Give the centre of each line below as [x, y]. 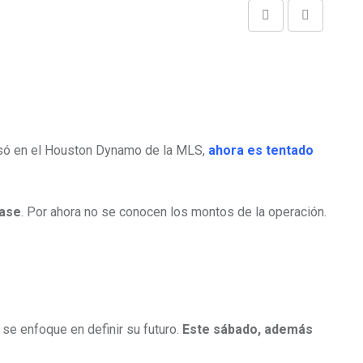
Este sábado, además [248, 329]
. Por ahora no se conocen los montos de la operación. [174, 212]
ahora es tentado [261, 150]
